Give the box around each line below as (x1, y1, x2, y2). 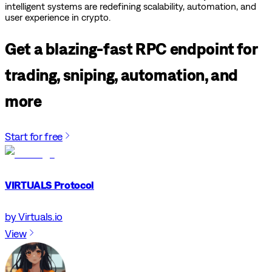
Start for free (5, 129, 63, 143)
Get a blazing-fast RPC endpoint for (5, 39, 257, 59)
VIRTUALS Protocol (5, 178, 94, 191)
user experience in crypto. (5, 11, 110, 22)
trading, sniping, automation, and (5, 65, 239, 85)
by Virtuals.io (5, 209, 63, 223)
